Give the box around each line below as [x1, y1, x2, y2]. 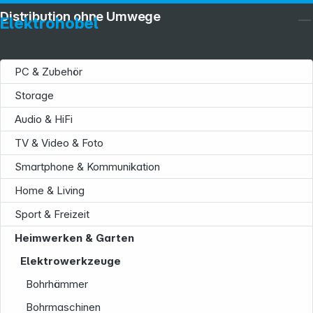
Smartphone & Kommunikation [15, 160, 160, 173]
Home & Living [15, 184, 85, 197]
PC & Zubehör [15, 65, 82, 78]
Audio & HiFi [15, 112, 73, 126]
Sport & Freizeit [15, 208, 89, 221]
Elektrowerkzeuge [20, 254, 122, 268]
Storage [15, 89, 54, 102]
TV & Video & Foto [15, 136, 103, 150]
